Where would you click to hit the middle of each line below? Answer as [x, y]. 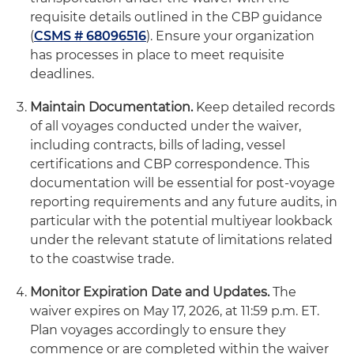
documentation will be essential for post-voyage [183, 183]
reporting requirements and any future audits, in [184, 202]
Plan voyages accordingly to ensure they [158, 330]
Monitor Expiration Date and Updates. [150, 292]
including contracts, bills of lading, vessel [158, 145]
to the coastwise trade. [102, 259]
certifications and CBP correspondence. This [170, 164]
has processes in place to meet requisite [157, 55]
